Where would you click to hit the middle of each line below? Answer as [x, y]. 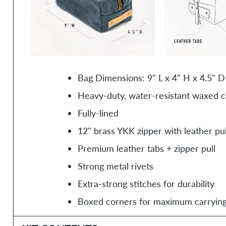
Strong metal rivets [115, 166]
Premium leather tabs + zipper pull [146, 148]
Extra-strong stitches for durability [146, 183]
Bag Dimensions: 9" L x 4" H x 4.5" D [151, 77]
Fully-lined [98, 113]
